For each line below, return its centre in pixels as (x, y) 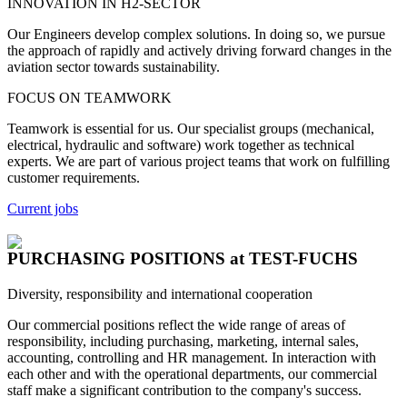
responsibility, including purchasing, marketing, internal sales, (183, 341)
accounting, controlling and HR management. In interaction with (192, 357)
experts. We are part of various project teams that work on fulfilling (199, 162)
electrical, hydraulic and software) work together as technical (181, 145)
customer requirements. (74, 178)
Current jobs (43, 209)
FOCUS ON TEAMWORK (89, 98)
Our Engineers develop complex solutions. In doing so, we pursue (196, 35)
